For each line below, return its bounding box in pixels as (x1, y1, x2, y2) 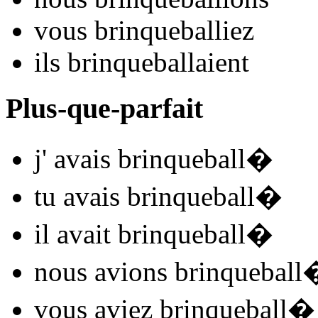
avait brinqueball (50, 218, 246, 249)
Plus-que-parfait (6, 92, 203, 124)
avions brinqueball (87, 256, 302, 287)
